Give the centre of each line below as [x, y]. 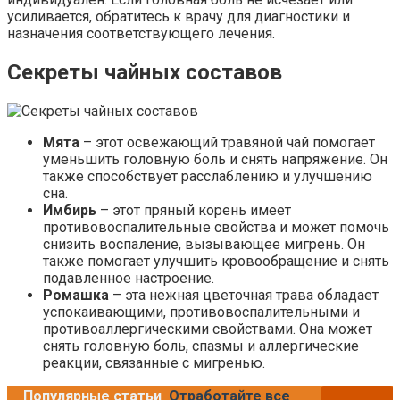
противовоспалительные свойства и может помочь [216, 228]
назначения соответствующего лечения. [141, 34]
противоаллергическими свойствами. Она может [208, 329]
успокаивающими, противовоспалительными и [201, 312]
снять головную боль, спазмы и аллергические [201, 346]
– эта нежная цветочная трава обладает [244, 296]
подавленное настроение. [129, 279]
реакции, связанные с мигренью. [154, 363]
